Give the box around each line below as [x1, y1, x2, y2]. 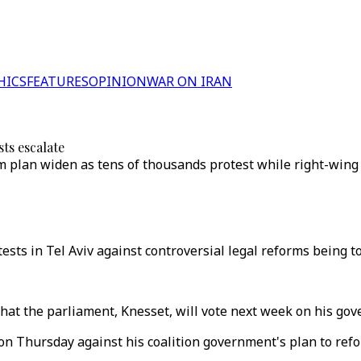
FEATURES [27, 73, 89, 90]
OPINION [89, 73, 147, 90]
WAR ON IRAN [147, 73, 232, 90]
